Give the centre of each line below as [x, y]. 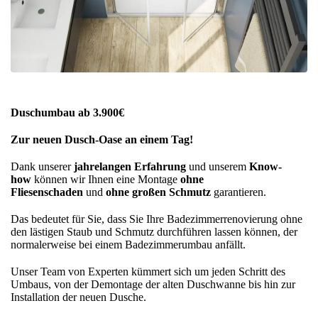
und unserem [218, 167]
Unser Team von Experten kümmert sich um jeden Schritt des [148, 272]
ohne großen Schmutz [158, 192]
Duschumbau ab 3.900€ [67, 113]
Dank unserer [42, 167]
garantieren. [238, 192]
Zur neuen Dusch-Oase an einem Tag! [102, 140]
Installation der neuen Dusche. [78, 297]
